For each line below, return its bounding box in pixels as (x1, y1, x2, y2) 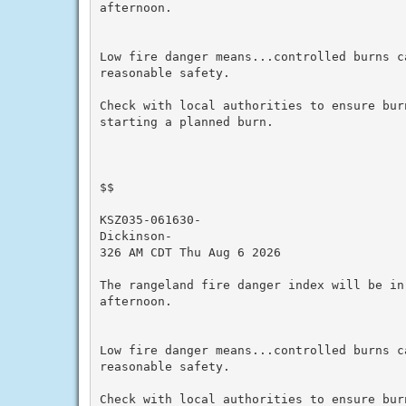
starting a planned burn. (99, 114, 274, 129)
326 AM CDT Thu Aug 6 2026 (99, 245, 281, 259)
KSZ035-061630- (99, 212, 201, 227)
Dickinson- (99, 228, 172, 243)
